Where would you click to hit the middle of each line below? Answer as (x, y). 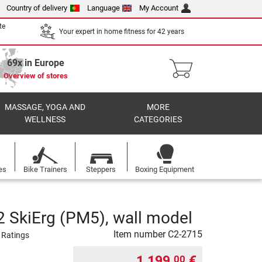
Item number (141, 234)
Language (103, 8)
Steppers (101, 169)
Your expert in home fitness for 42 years (122, 31)
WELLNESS (45, 120)
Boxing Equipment (165, 169)
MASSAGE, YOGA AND (45, 107)
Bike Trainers (45, 169)
